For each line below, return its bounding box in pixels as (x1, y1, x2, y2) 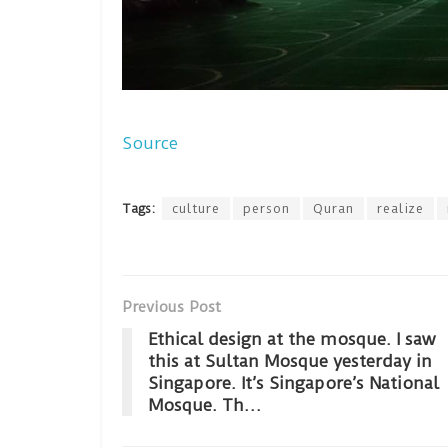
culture (172, 201, 220, 217)
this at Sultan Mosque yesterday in (148, 351, 432, 372)
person (243, 201, 290, 217)
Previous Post (122, 298, 221, 317)
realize (377, 201, 424, 217)
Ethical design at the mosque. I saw (148, 329, 435, 350)
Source (122, 133, 178, 154)
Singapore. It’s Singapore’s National (148, 373, 439, 394)
